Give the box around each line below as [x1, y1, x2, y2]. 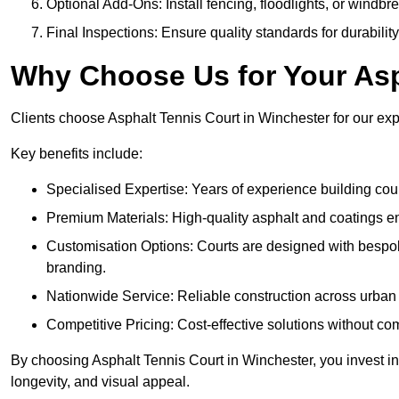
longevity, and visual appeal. [11, 374, 190, 390]
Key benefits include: [11, 146, 142, 162]
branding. [46, 260, 106, 276]
